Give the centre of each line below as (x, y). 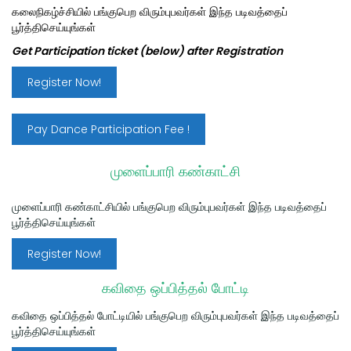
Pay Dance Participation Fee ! (109, 130)
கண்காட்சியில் (99, 207)
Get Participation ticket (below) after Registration (147, 51)
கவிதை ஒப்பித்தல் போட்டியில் (79, 316)
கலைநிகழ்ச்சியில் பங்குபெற (76, 12)
